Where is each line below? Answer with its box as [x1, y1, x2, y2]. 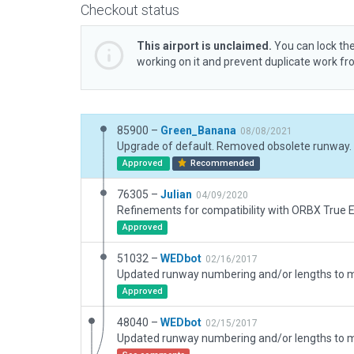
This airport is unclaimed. [137, 40, 272, 52]
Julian [160, 188, 192, 201]
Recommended [188, 158, 255, 168]
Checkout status [81, 2, 179, 18]
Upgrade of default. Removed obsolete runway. [117, 140, 352, 153]
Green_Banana [160, 124, 236, 137]
